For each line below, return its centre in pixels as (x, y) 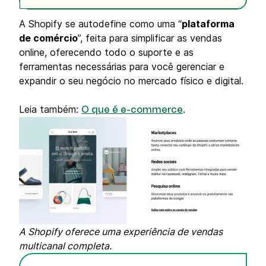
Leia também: (50, 109)
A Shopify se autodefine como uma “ (100, 24)
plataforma (208, 24)
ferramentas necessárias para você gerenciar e (122, 66)
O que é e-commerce (132, 110)
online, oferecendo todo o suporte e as (106, 52)
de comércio (48, 38)
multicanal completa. (66, 246)
